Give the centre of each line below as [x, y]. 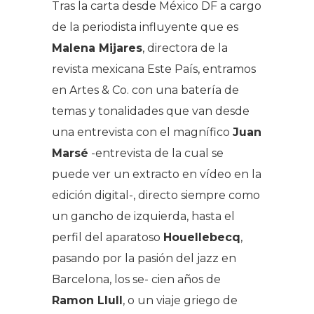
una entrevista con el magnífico [142, 132]
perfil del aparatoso [108, 237]
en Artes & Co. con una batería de [145, 90]
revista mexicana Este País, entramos [154, 69]
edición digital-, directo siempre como [156, 195]
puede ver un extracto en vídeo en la [157, 174]
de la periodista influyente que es [145, 27]
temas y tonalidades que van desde [151, 111]
